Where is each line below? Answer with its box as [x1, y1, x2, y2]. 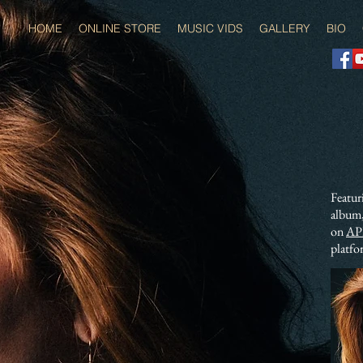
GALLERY [258, 21, 310, 36]
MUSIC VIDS [177, 21, 243, 36]
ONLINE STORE [78, 21, 161, 36]
